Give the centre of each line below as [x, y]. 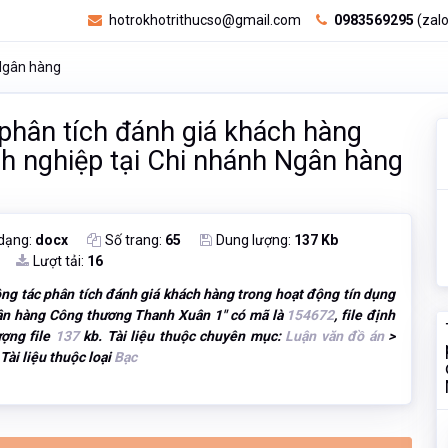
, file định [365, 315]
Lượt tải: [60, 261]
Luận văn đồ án [334, 336]
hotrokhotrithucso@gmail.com [203, 20]
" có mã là [254, 315]
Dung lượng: [255, 240]
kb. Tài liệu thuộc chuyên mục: [182, 336]
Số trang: [135, 240]
